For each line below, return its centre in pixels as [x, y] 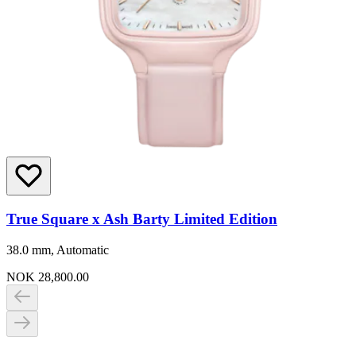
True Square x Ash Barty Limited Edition [142, 219]
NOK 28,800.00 [48, 277]
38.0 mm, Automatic [58, 250]
